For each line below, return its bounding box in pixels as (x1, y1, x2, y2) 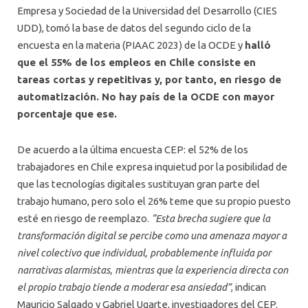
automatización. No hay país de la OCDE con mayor (17, 91, 274, 103)
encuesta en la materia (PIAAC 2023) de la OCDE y (17, 39, 245, 52)
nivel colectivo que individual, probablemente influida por (17, 246, 271, 258)
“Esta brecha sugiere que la (149, 212, 270, 224)
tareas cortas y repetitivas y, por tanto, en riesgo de (17, 74, 281, 86)
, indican (231, 280, 266, 293)
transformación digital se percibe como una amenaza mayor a (17, 229, 287, 241)
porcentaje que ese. (17, 108, 117, 120)
